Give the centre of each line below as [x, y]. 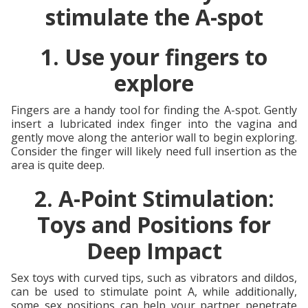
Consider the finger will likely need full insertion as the [154, 151]
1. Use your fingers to [154, 56]
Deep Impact [154, 250]
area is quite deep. [58, 165]
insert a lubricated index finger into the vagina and [154, 123]
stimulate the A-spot [154, 16]
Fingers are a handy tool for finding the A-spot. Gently [154, 110]
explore [154, 82]
